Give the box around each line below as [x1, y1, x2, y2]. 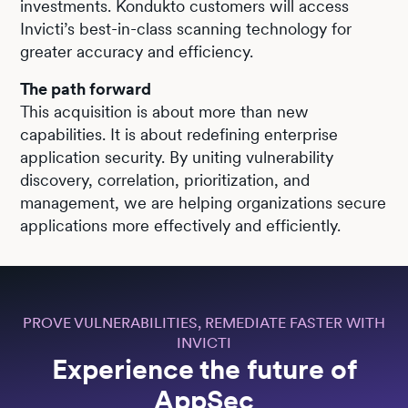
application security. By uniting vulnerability [20, 147, 334, 167]
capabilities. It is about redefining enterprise [20, 124, 339, 144]
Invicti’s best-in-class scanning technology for [20, 18, 352, 38]
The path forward [20, 78, 152, 98]
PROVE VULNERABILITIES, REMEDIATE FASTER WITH [23, 313, 385, 331]
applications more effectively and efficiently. [20, 215, 342, 235]
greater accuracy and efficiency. [20, 41, 254, 61]
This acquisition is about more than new [20, 101, 310, 121]
